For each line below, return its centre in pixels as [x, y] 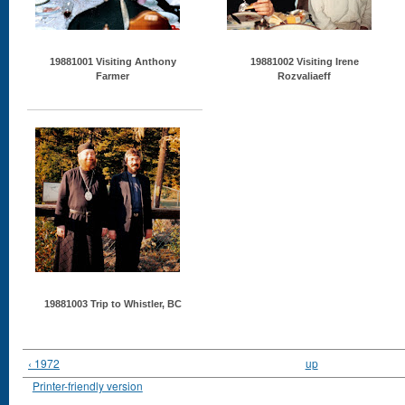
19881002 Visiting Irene [304, 61]
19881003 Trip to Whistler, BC [113, 304]
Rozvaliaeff [304, 76]
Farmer [113, 76]
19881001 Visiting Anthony [113, 61]
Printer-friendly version [87, 385]
